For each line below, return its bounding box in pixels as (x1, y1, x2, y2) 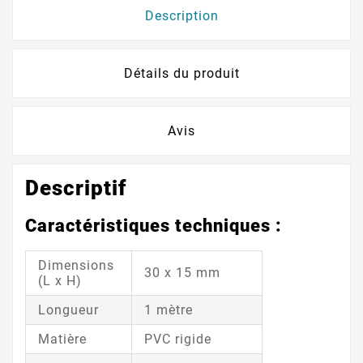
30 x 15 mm (144, 264, 220, 280)
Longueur (38, 301, 103, 318)
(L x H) (38, 272, 82, 288)
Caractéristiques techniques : (25, 216, 282, 237)
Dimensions (38, 257, 114, 273)
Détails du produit (123, 66, 240, 82)
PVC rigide (144, 331, 211, 347)
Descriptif (25, 176, 126, 201)
